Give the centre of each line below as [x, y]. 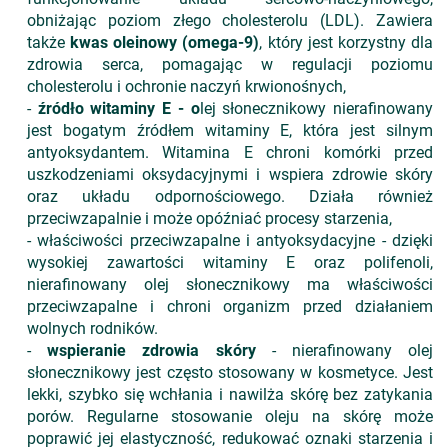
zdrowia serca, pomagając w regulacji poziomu [230, 64]
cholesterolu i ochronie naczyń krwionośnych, [186, 86]
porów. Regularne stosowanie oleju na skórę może [230, 416]
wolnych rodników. [92, 328]
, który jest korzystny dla [346, 42]
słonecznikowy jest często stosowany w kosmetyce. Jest [230, 372]
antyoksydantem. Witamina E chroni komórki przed [230, 152]
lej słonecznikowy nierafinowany [316, 108]
